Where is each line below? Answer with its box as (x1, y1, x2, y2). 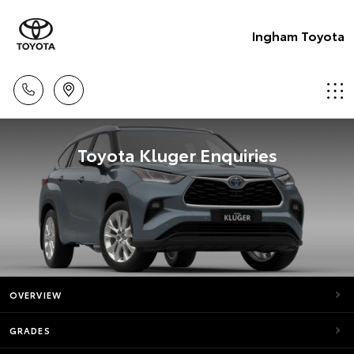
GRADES (9, 324, 51, 337)
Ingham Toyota (252, 25, 345, 44)
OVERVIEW (9, 288, 62, 301)
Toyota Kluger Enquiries (77, 141, 277, 167)
